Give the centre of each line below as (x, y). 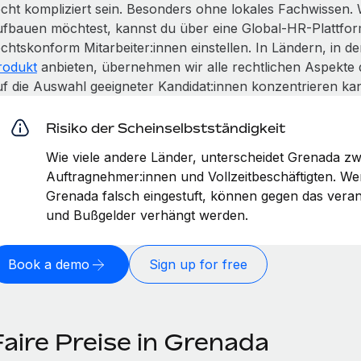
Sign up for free (198, 264)
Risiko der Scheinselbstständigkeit (165, 128)
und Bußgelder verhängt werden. (147, 215)
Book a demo (48, 264)
